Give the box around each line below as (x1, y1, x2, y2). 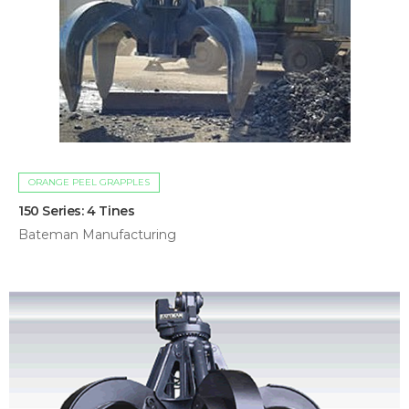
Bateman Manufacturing (18, 226, 176, 244)
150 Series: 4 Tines (18, 203, 135, 220)
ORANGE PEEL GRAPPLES (28, 176, 150, 189)
